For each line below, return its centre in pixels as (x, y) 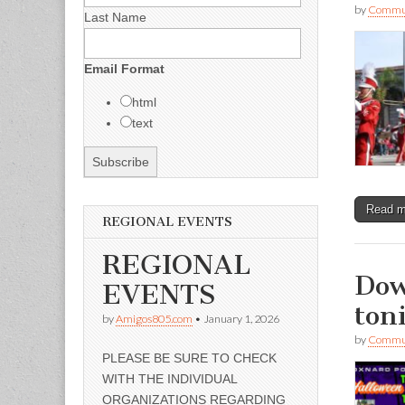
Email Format (124, 68)
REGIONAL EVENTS (167, 221)
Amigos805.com (154, 318)
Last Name (115, 17)
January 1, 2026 (241, 318)
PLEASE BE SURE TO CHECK (189, 358)
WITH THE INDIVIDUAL (170, 378)
